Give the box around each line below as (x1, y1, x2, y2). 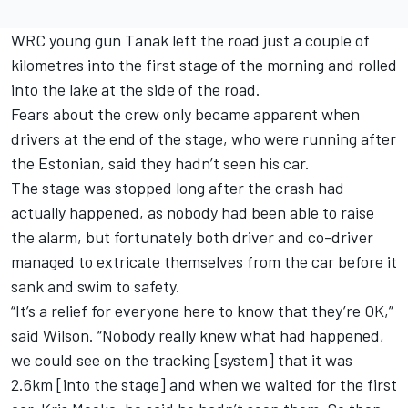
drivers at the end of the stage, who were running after (11, 128, 396, 149)
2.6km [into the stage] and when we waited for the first (11, 374, 397, 395)
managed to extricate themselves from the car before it (11, 251, 397, 272)
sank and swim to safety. (11, 276, 180, 297)
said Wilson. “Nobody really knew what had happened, (11, 325, 384, 346)
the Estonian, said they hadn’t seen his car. (11, 153, 310, 174)
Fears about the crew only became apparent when (11, 104, 360, 125)
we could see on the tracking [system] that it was (11, 350, 352, 371)
